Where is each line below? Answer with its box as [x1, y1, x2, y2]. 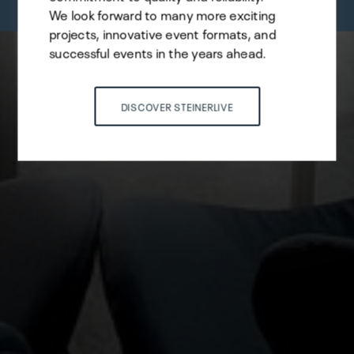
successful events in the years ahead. [49, 42, 267, 62]
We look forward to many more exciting [49, 4, 276, 24]
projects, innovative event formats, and [49, 23, 277, 43]
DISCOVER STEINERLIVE [121, 99, 233, 114]
